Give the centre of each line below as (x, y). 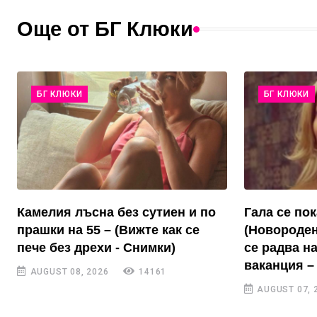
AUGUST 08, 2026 (68, 272)
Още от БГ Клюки (105, 29)
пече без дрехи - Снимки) (96, 248)
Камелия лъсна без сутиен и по (116, 213)
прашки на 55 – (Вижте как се (108, 230)
